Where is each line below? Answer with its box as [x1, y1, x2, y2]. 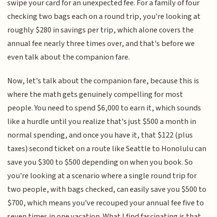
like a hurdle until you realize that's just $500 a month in [7, 115, 197, 127]
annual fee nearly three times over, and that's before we [7, 38, 195, 50]
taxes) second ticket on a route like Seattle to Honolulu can [7, 142, 207, 155]
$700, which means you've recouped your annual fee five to [7, 197, 204, 209]
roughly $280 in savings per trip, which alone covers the [7, 24, 194, 36]
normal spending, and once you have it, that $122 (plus [7, 129, 193, 141]
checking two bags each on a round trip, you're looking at [7, 11, 201, 23]
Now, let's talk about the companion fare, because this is [7, 75, 200, 87]
